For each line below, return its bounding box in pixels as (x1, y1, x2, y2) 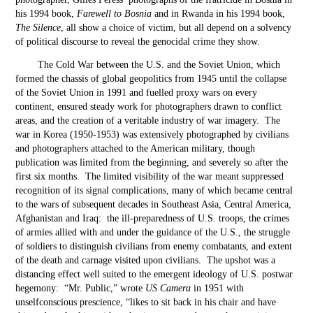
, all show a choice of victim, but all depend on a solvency (61, 22, 292, 33)
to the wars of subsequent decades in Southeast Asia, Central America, (15, 199, 292, 210)
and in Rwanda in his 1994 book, (152, 8, 286, 19)
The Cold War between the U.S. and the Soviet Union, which (38, 59, 281, 70)
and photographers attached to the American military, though (15, 143, 256, 154)
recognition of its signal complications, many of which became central (15, 185, 293, 196)
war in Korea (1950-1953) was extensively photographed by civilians (15, 129, 289, 140)
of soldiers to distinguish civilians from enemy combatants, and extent (15, 241, 293, 252)
